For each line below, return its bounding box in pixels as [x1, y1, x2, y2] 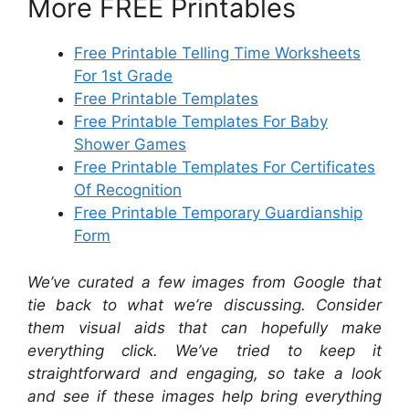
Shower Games [74, 135, 186, 153]
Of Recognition [74, 181, 182, 199]
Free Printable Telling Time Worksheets [74, 44, 361, 62]
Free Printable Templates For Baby [74, 112, 328, 131]
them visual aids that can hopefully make [27, 318, 382, 337]
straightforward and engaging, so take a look [27, 363, 382, 383]
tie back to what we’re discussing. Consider [27, 295, 382, 314]
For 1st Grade [74, 67, 173, 85]
